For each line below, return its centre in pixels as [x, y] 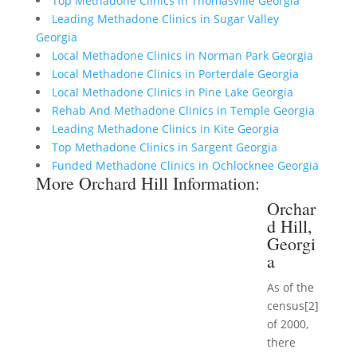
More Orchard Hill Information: [147, 183]
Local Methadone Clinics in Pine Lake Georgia [172, 92]
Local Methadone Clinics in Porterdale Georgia [175, 74]
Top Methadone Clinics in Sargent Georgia [164, 147]
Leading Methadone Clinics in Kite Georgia [165, 129]
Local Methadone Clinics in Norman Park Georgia [182, 55]
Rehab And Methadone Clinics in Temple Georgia [183, 110]
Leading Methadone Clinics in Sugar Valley [165, 19]
